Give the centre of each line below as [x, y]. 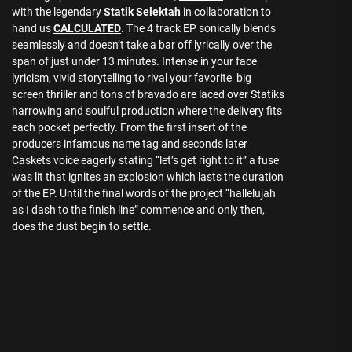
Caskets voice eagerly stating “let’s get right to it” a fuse [145, 160]
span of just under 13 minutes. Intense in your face [134, 61]
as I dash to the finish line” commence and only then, [138, 210]
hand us [33, 28]
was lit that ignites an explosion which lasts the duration [148, 177]
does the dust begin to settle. [82, 226]
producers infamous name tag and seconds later [130, 144]
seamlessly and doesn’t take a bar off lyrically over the [142, 45]
